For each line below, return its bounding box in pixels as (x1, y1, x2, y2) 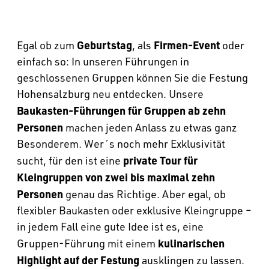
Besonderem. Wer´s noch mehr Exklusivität (17, 137, 225, 150)
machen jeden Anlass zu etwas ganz (63, 121, 237, 134)
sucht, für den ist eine (17, 154, 123, 167)
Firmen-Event (154, 38, 220, 52)
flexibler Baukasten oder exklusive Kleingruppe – (17, 204, 252, 217)
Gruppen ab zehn (144, 103, 226, 117)
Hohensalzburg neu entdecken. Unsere (17, 87, 204, 100)
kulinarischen (158, 236, 225, 250)
